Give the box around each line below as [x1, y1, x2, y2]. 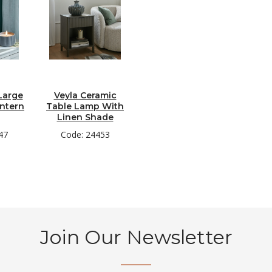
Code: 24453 [60, 129, 110, 140]
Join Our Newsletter [39, 225, 233, 249]
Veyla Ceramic [53, 90, 117, 101]
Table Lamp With [46, 101, 124, 112]
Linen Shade [56, 112, 114, 123]
